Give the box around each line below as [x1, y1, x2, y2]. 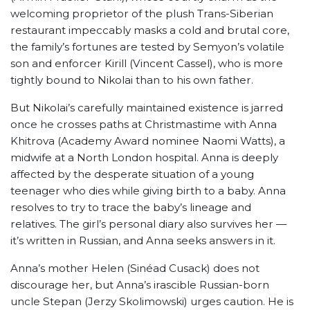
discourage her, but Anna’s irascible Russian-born [10, 278, 269, 292]
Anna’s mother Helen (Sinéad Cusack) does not [10, 262, 259, 275]
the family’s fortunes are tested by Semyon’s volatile [10, 40, 284, 54]
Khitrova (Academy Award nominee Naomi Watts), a [10, 134, 285, 148]
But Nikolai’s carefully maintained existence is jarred [10, 101, 283, 115]
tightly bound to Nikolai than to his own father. [10, 73, 253, 87]
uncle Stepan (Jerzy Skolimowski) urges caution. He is [10, 295, 293, 309]
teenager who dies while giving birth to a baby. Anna [10, 184, 286, 198]
